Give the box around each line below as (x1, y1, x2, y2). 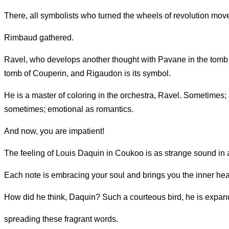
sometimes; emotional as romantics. (4, 105, 133, 114)
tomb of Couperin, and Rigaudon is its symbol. (4, 69, 171, 78)
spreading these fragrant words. (4, 215, 118, 224)
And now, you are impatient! (4, 127, 104, 136)
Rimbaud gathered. (4, 33, 74, 42)
